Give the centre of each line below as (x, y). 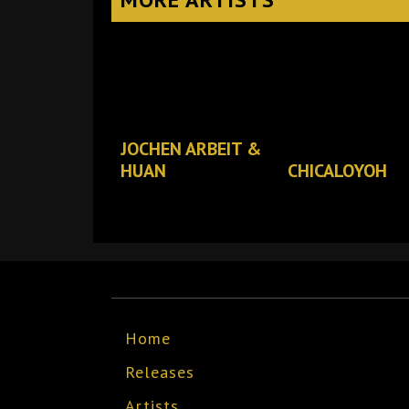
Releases (160, 372)
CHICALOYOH (338, 171)
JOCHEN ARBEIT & (191, 149)
